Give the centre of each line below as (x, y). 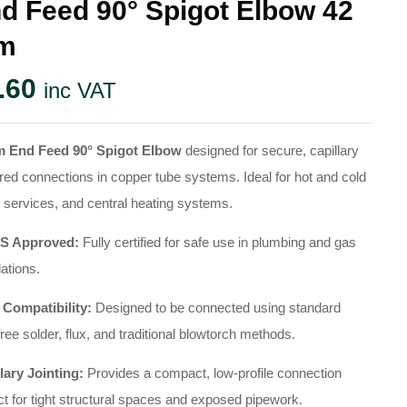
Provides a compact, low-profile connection (213, 373)
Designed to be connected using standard (217, 308)
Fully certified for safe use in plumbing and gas (218, 242)
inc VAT (80, 90)
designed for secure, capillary (271, 150)
